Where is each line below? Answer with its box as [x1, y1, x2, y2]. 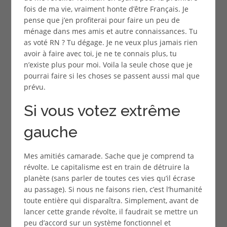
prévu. [23, 82, 46, 92]
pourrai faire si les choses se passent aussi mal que [23, 70, 200, 81]
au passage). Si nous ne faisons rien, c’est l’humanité [23, 184, 202, 194]
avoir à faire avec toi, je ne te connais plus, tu [23, 48, 177, 58]
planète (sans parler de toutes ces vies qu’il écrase [23, 173, 195, 183]
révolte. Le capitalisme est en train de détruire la [23, 162, 190, 172]
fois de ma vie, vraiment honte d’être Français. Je [23, 4, 188, 14]
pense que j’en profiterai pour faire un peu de [23, 15, 180, 25]
